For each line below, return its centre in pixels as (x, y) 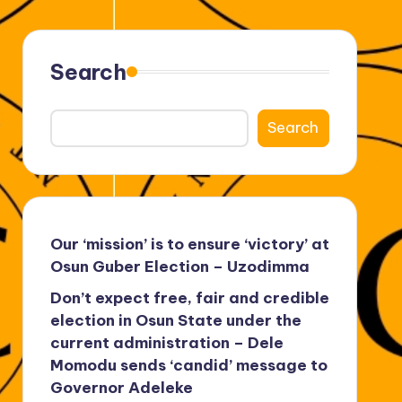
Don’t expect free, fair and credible (189, 297)
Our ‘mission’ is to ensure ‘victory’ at (189, 244)
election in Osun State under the (175, 320)
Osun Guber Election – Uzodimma (179, 266)
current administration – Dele (166, 342)
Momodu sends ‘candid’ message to (188, 365)
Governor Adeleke (121, 387)
